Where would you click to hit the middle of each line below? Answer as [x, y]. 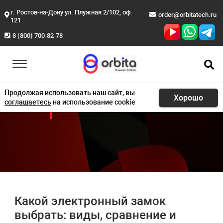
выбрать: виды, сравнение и [95, 215]
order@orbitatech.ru [187, 15]
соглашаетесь [28, 102]
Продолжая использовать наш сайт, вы [69, 93]
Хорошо [189, 98]
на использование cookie [93, 102]
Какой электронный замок [90, 201]
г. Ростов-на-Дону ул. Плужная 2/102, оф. [71, 12]
